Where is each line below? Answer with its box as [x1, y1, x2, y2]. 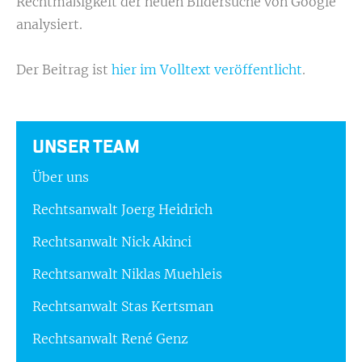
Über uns [32, 168, 89, 185]
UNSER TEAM [32, 134, 140, 159]
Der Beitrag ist [16, 61, 112, 78]
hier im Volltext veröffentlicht [112, 61, 302, 78]
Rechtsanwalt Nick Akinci [32, 233, 192, 250]
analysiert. [16, 15, 82, 32]
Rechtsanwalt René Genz [32, 330, 188, 347]
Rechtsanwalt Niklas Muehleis [32, 265, 222, 282]
